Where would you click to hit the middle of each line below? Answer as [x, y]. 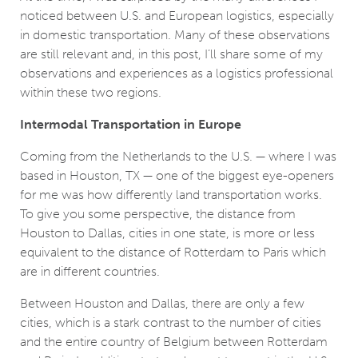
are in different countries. [90, 272]
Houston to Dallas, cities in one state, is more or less [167, 233]
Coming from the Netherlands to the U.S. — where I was [178, 157]
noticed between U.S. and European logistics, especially [177, 16]
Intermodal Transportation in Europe [132, 125]
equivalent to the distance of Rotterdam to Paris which [173, 253]
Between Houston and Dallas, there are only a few [162, 304]
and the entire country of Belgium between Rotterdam [174, 342]
